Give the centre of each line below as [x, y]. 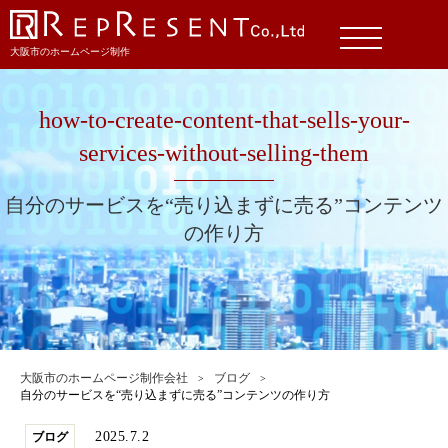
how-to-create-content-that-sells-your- [224, 119]
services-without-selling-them [224, 152]
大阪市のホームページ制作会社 [104, 378]
